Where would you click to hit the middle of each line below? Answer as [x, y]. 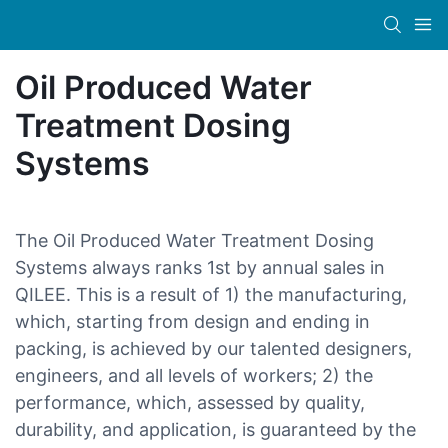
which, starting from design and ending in [192, 321]
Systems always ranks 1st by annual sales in [200, 267]
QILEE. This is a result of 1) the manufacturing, [211, 294]
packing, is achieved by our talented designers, [213, 348]
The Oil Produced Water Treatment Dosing [194, 240]
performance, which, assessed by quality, [190, 402]
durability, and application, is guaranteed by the [215, 429]
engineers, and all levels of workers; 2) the [194, 375]
